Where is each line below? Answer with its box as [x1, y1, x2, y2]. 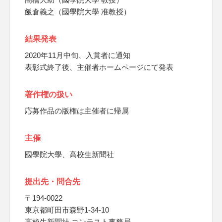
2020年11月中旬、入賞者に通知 [25, 51, 130, 59]
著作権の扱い [25, 90, 72, 99]
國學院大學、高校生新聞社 [25, 150, 114, 159]
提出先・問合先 [25, 177, 80, 186]
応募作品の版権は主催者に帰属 [25, 107, 129, 115]
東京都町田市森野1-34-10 [25, 206, 109, 214]
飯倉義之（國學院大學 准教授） [25, 7, 131, 16]
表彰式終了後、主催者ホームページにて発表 [25, 63, 173, 71]
